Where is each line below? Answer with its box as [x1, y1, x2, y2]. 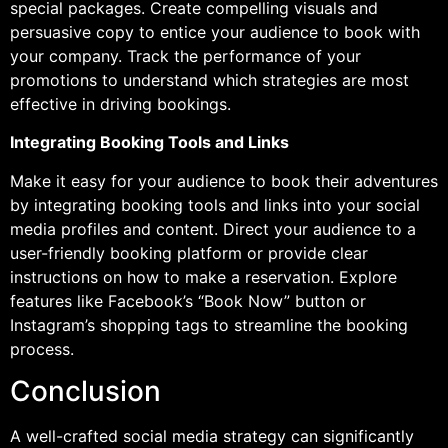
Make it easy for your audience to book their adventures [10, 170, 438, 191]
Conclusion [10, 374, 161, 409]
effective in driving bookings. [10, 94, 231, 115]
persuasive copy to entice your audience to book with [10, 22, 420, 43]
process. [10, 338, 74, 359]
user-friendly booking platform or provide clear [10, 242, 368, 263]
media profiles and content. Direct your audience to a [10, 218, 416, 239]
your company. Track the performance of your [10, 46, 361, 67]
